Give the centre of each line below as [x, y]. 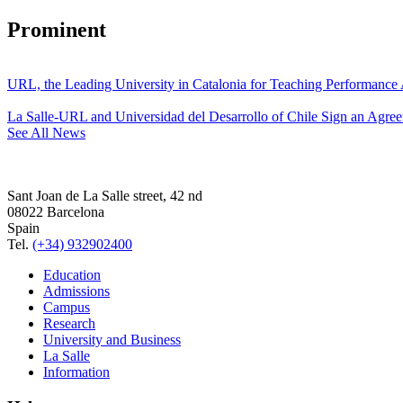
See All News [46, 132]
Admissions [76, 291]
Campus [67, 307]
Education [72, 274]
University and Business [112, 339]
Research [69, 323]
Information [76, 372]
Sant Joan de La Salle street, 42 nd [105, 195]
